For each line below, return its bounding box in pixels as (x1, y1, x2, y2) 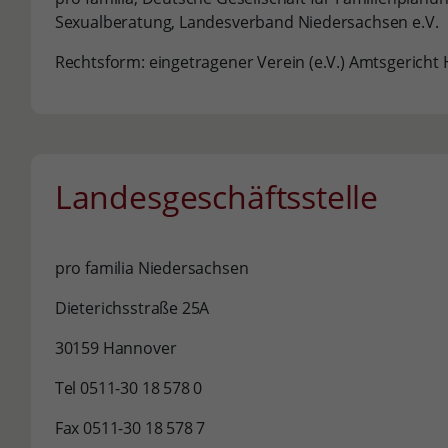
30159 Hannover (54, 337, 177, 359)
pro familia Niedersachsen (54, 257, 249, 279)
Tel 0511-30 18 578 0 (54, 377, 203, 399)
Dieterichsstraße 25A (54, 297, 210, 319)
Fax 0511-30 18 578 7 (54, 417, 206, 439)
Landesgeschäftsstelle (54, 175, 379, 218)
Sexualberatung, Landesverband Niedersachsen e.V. (54, 11, 439, 33)
